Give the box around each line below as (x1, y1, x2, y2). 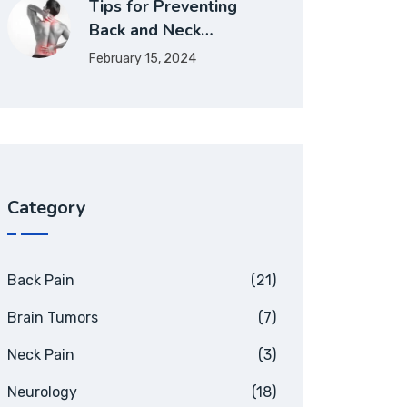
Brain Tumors (7, 309, 98, 326)
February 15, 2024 (89, 51, 196, 66)
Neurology (7, 383, 77, 401)
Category (7, 195, 86, 220)
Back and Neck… (89, 19, 213, 41)
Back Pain (7, 272, 74, 289)
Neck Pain (7, 346, 74, 363)
